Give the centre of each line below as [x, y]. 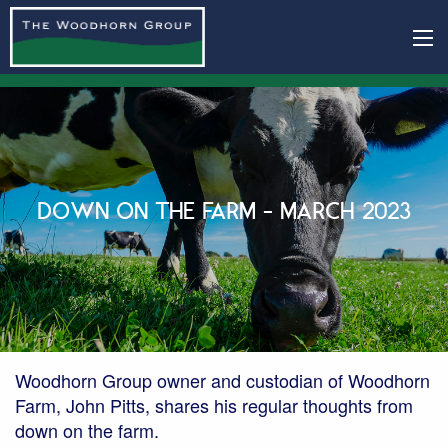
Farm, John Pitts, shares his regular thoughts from [214, 405]
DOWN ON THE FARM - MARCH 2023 [224, 219]
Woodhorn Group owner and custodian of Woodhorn [222, 380]
